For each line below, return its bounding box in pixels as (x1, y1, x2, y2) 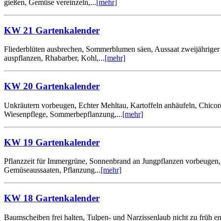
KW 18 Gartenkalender (4, 193, 100, 203)
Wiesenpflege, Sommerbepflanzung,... (4, 110, 122, 118)
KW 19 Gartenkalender (4, 137, 100, 147)
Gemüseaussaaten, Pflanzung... (4, 166, 101, 175)
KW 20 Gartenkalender (4, 81, 100, 92)
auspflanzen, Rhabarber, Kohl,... (4, 54, 105, 63)
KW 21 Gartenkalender (4, 25, 100, 36)
